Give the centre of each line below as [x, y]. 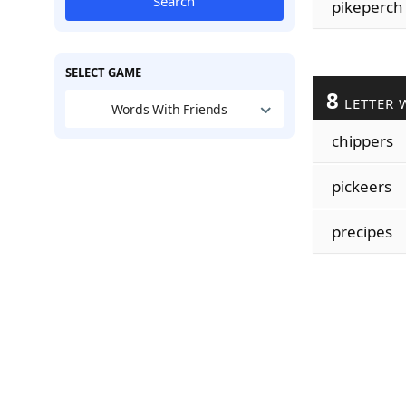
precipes [362, 232]
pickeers [361, 186]
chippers [362, 141]
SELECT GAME [103, 72]
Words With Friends [169, 109]
